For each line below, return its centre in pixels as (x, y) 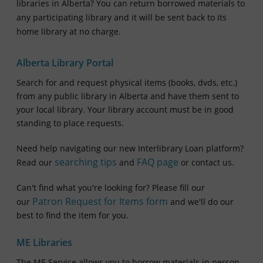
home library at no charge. (69, 32)
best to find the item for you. (73, 215)
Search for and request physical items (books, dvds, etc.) (127, 83)
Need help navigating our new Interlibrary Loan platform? (130, 149)
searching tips (86, 162)
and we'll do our (201, 202)
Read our (36, 163)
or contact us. (206, 163)
